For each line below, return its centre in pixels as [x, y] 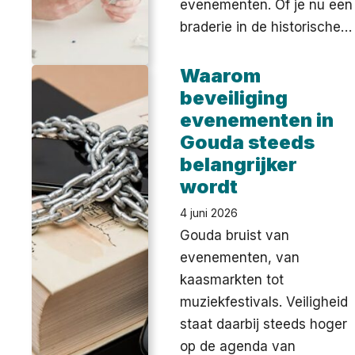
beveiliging [234, 97]
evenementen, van [240, 257]
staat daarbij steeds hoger [264, 324]
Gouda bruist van [235, 235]
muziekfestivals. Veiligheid [264, 302]
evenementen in [257, 120]
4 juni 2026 [209, 212]
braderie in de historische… [266, 27]
